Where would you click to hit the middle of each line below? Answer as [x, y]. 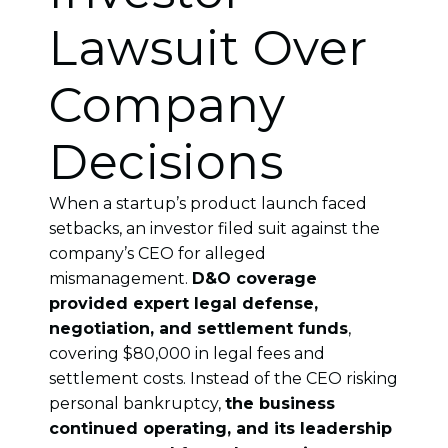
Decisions [166, 161]
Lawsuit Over [208, 47]
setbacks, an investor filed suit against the [215, 228]
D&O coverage [255, 278]
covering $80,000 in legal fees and [187, 353]
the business [280, 403]
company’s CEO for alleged [158, 253]
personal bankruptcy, [137, 403]
